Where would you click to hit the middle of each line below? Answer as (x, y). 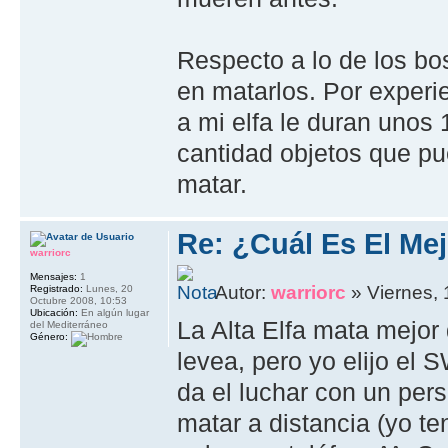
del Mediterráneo (69, 325)
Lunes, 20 (108, 289)
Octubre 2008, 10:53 (78, 301)
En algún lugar (113, 313)
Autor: (243, 292)
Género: (49, 337)
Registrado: (56, 289)
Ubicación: (54, 313)
